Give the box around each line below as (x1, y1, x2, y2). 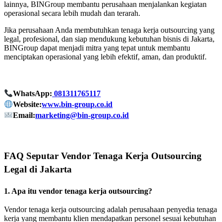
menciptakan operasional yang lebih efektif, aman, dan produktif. (4, 53, 207, 61)
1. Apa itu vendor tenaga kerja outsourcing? (4, 186, 152, 195)
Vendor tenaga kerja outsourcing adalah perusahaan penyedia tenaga (4, 205, 217, 214)
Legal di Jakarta (4, 164, 72, 174)
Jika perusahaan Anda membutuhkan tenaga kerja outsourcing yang (4, 26, 215, 35)
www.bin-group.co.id (42, 100, 113, 109)
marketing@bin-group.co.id (35, 111, 129, 120)
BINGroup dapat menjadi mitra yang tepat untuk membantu (4, 44, 190, 53)
